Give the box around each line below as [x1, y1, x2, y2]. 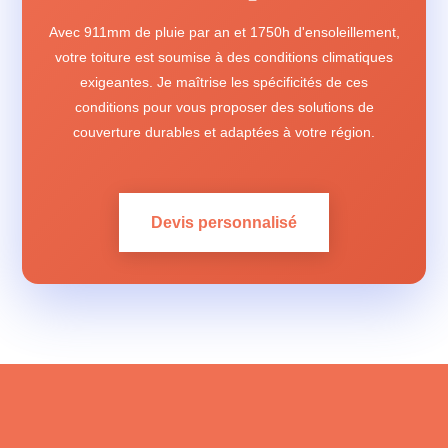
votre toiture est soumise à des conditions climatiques [55, 49, 393, 65]
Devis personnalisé [151, 214, 297, 231]
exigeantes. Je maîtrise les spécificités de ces [80, 74, 368, 90]
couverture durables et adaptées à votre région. [73, 124, 375, 140]
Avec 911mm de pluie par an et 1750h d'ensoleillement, [48, 24, 400, 40]
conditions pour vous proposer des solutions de [74, 99, 374, 115]
